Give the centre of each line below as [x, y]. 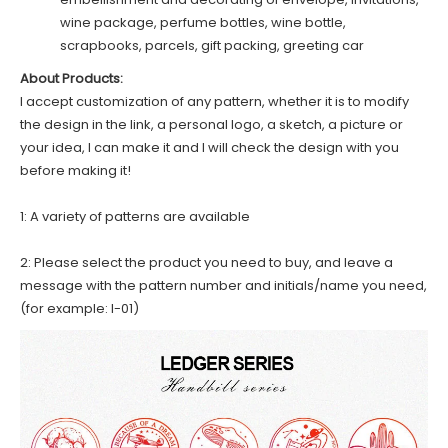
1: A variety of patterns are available [135, 216]
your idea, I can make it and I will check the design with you [209, 147]
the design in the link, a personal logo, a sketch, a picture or [211, 124]
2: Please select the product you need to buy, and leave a [206, 262]
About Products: [71, 78]
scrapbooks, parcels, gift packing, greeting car [212, 45]
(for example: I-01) [79, 308]
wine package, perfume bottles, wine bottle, [203, 22]
